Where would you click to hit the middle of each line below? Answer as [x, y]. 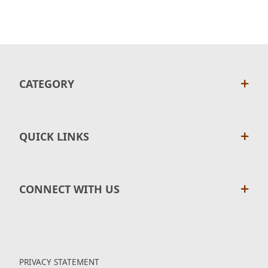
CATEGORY [47, 84]
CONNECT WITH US [69, 189]
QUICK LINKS [54, 136]
